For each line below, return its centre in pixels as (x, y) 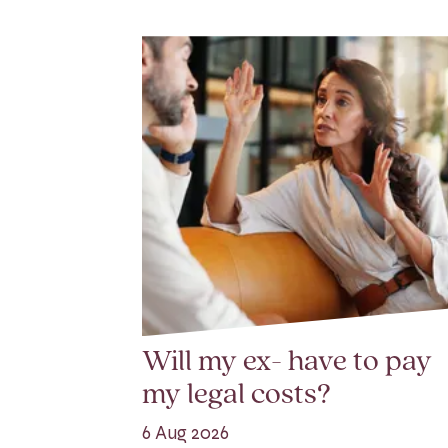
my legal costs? (236, 396)
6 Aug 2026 (185, 433)
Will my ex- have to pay (287, 363)
